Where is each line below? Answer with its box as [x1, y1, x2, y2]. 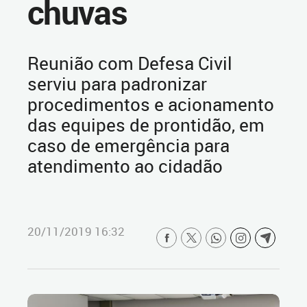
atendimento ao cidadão [27, 154, 223, 177]
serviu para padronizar [27, 72, 207, 95]
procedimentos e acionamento [27, 93, 274, 116]
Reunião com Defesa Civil [27, 51, 232, 75]
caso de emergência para [27, 134, 230, 157]
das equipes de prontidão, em [27, 113, 265, 136]
